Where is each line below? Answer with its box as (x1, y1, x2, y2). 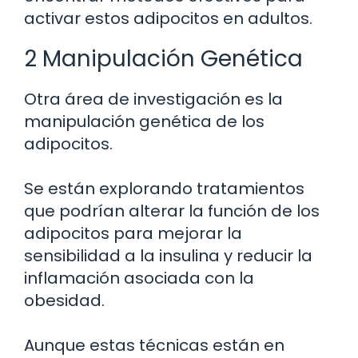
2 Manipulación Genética (24, 43, 303, 75)
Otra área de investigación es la (24, 88, 283, 111)
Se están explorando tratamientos (24, 177, 304, 201)
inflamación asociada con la (24, 267, 254, 290)
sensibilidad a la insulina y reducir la (24, 245, 312, 268)
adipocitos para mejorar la (24, 222, 242, 245)
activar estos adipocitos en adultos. (24, 7, 312, 30)
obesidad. (24, 289, 105, 312)
